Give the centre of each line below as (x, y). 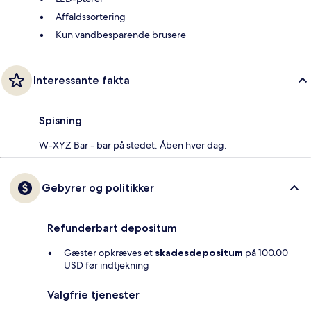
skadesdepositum (199, 253)
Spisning (60, 121)
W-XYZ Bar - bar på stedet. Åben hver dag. (133, 145)
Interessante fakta (82, 81)
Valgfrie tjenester (93, 295)
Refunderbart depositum (112, 228)
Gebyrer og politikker (98, 188)
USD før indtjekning (107, 266)
